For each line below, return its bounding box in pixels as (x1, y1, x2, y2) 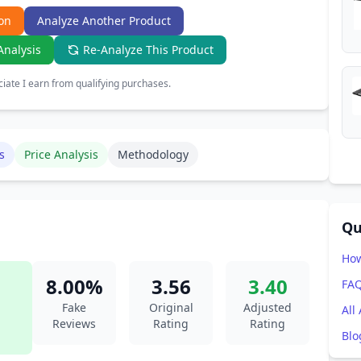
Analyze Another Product (37, 13, 171, 28)
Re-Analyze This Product (83, 42, 214, 57)
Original (148, 300, 193, 315)
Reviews (52, 316, 96, 331)
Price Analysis (24, 147, 98, 162)
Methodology (118, 147, 189, 162)
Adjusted (243, 300, 292, 315)
